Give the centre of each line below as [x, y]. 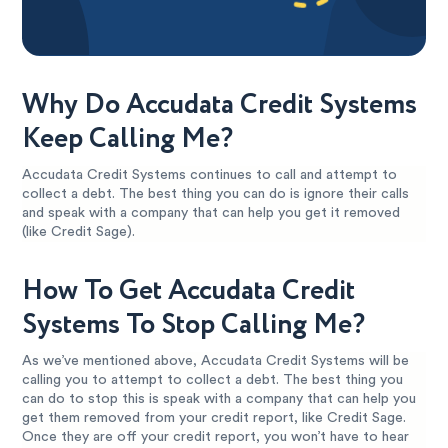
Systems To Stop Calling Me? [194, 325]
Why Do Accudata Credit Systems [220, 105]
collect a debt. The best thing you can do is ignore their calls [216, 194]
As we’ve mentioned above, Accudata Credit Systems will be [216, 361]
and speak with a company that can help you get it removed [211, 213]
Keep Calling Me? [128, 139]
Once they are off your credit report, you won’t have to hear [216, 437]
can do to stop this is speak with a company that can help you [219, 399]
